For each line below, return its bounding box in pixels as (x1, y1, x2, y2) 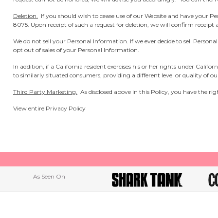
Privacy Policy (46, 105, 86, 112)
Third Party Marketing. (13, 88, 77, 95)
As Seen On (33, 173, 65, 180)
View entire (13, 105, 46, 112)
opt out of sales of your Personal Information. (13, 46, 139, 54)
